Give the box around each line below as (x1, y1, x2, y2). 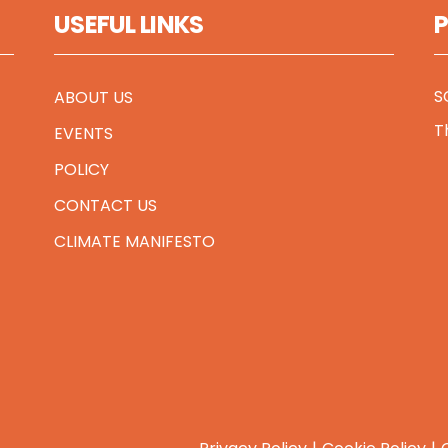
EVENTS (53, 122, 113, 145)
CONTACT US (53, 194, 157, 217)
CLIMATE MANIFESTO (53, 230, 215, 253)
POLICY (53, 158, 109, 181)
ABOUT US (53, 86, 133, 109)
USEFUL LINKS (53, 8, 204, 41)
